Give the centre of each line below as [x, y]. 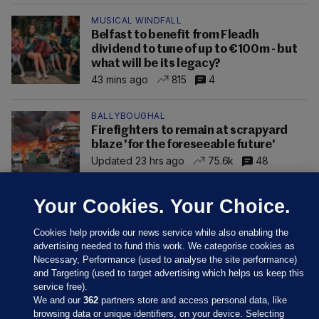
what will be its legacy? [156, 64]
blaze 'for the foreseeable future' [183, 145]
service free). [61, 287]
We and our [59, 300]
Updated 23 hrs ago [138, 160]
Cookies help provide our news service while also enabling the [161, 232]
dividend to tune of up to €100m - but [194, 50]
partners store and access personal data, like [193, 300]
